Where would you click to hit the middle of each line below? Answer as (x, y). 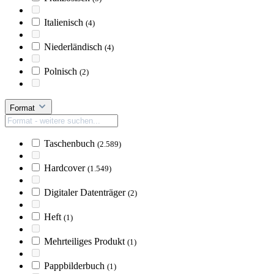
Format (24, 108)
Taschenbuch (71, 143)
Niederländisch (74, 46)
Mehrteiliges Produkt (86, 241)
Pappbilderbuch (76, 265)
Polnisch (62, 71)
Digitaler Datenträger (86, 192)
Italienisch (65, 22)
